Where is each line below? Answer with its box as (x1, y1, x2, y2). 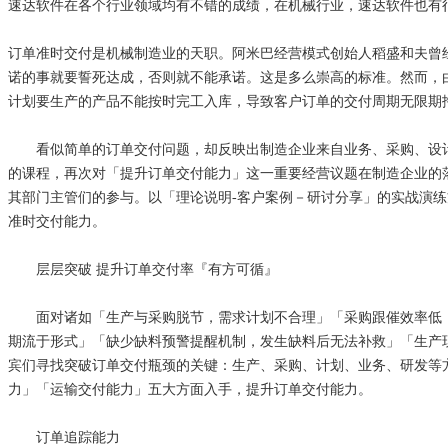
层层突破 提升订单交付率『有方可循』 (8, 261, 278, 277)
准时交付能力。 (8, 213, 106, 229)
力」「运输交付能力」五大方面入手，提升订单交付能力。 (8, 381, 372, 397)
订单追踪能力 (8, 429, 120, 445)
